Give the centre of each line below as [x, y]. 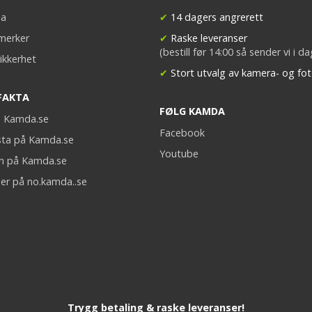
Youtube [179, 154]
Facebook [182, 133]
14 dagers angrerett [215, 17]
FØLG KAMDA [192, 111]
